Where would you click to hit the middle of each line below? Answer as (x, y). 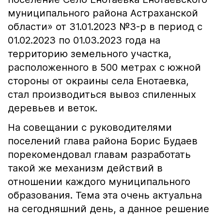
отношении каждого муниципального (99, 182)
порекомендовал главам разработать (99, 155)
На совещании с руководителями (90, 127)
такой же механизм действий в (85, 168)
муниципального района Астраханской (103, 13)
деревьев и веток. (53, 108)
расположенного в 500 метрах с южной (104, 67)
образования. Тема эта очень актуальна (105, 195)
